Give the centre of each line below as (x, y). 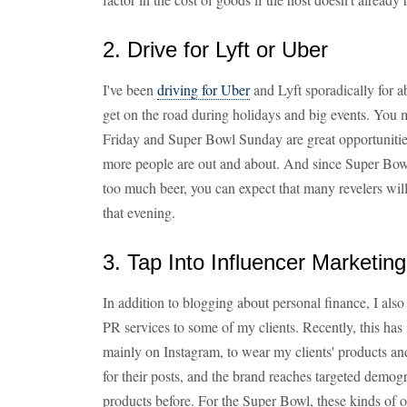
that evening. (139, 212)
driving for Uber (203, 89)
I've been (130, 89)
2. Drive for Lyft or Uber (215, 50)
